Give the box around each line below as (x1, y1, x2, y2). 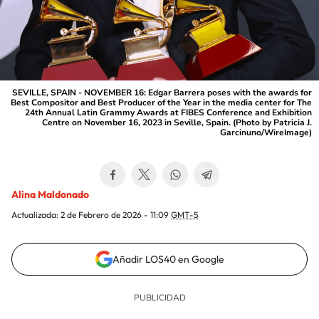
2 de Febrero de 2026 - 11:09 (61, 209, 171, 220)
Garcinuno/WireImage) (220, 127, 312, 138)
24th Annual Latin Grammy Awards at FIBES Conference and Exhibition (25, 107, 312, 118)
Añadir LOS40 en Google (112, 253, 224, 266)
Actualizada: (11, 209, 61, 220)
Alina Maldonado (11, 188, 89, 201)
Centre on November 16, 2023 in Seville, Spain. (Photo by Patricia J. (42, 117, 312, 128)
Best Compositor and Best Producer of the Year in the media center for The (11, 97, 312, 108)
